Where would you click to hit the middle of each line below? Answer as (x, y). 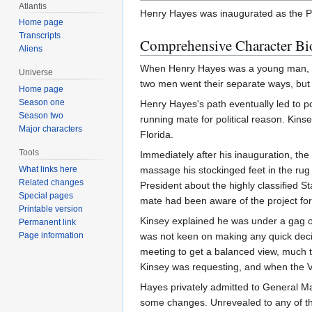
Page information (52, 235)
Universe (36, 73)
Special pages (46, 195)
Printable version (51, 209)
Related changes (52, 182)
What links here (48, 169)
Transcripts (40, 36)
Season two (41, 116)
